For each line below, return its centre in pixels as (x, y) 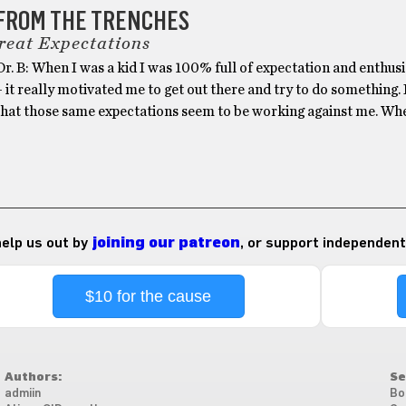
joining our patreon (165, 242)
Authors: (33, 377)
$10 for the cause (149, 296)
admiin (22, 393)
